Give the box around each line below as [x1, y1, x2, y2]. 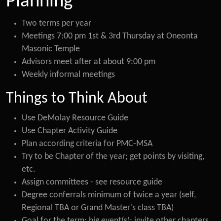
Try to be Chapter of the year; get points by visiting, [22, 152, 204, 161]
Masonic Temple [22, 45, 80, 53]
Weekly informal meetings [22, 71, 115, 79]
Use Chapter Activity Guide [22, 127, 117, 135]
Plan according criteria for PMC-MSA [22, 140, 152, 148]
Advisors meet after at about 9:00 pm [22, 58, 155, 66]
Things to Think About [6, 91, 147, 107]
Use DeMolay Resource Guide [22, 114, 128, 122]
